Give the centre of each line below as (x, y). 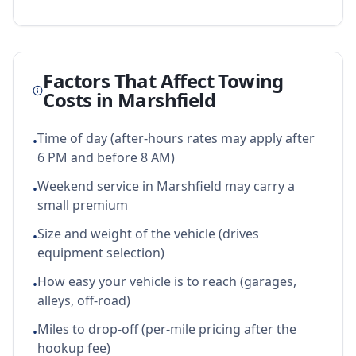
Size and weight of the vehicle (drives (148, 234)
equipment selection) (101, 253)
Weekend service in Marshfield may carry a (166, 186)
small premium (83, 205)
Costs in (81, 100)
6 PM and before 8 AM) (106, 157)
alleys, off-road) (84, 300)
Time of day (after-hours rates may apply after (176, 138)
